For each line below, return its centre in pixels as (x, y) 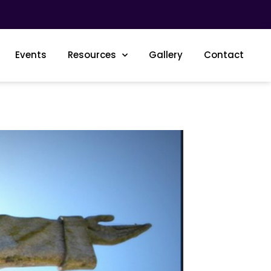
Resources (92, 55)
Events (31, 55)
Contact (224, 55)
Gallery (165, 55)
